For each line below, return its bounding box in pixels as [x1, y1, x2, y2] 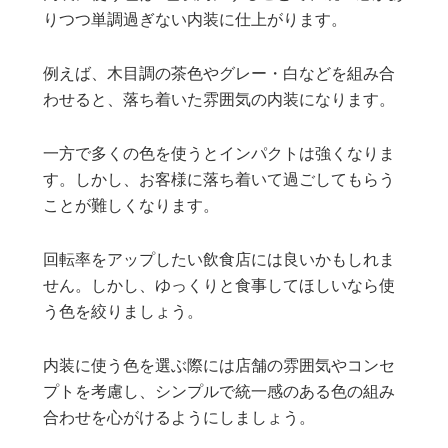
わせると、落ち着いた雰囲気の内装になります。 [43, 92, 396, 109]
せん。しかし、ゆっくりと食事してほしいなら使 [43, 278, 396, 295]
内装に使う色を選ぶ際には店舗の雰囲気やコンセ [43, 358, 396, 375]
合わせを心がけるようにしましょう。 [43, 410, 316, 427]
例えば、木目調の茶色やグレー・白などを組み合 [43, 66, 396, 83]
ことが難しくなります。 [43, 198, 220, 215]
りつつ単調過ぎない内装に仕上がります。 [43, 12, 348, 29]
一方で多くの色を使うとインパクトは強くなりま [43, 146, 396, 163]
